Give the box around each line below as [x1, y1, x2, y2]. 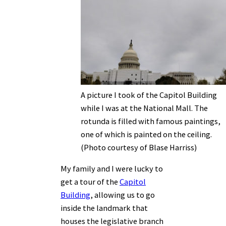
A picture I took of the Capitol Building [81, 89, 217, 100]
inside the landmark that [61, 203, 148, 213]
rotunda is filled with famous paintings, [81, 116, 220, 126]
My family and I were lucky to [61, 163, 163, 174]
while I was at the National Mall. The [81, 102, 208, 113]
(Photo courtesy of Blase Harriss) [81, 142, 197, 152]
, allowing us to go [90, 190, 155, 200]
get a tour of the [61, 177, 120, 187]
